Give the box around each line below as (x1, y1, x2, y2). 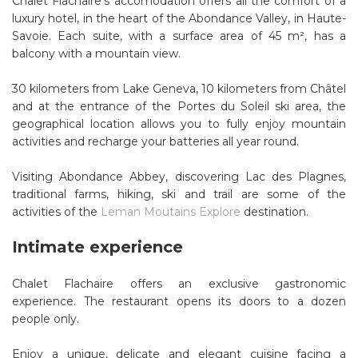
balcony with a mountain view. (12, 46, 181, 61)
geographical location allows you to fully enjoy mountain (12, 116, 346, 131)
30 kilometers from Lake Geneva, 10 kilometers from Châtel (12, 81, 346, 96)
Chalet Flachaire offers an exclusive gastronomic (12, 276, 346, 291)
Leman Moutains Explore (101, 204, 241, 219)
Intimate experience (12, 237, 183, 257)
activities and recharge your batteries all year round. (12, 133, 299, 149)
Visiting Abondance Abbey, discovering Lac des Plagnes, (12, 169, 346, 184)
